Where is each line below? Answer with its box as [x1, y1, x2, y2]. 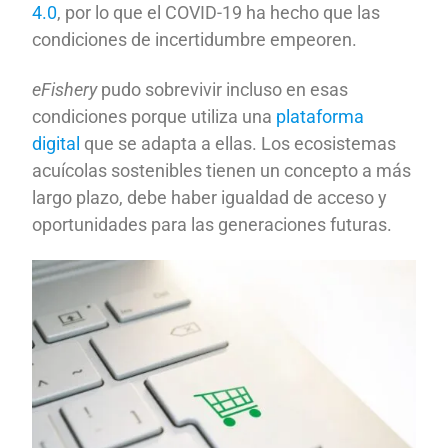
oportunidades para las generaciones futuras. [32, 213, 393, 235]
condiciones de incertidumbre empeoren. [32, 29, 358, 51]
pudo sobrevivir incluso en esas [97, 78, 349, 100]
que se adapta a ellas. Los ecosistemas [84, 132, 397, 154]
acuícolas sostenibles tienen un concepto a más [32, 159, 412, 181]
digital [32, 132, 85, 154]
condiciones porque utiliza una [32, 105, 277, 127]
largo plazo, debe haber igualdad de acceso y [32, 186, 388, 208]
